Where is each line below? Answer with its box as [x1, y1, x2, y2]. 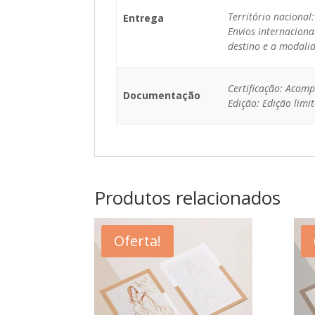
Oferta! [114, 231, 162, 250]
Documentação [122, 89, 200, 102]
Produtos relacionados [94, 185, 281, 210]
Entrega [122, 11, 164, 25]
